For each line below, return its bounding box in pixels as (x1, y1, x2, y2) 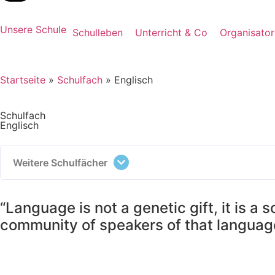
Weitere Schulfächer (13, 156, 107, 169)
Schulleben (72, 26, 123, 39)
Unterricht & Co (135, 26, 207, 39)
